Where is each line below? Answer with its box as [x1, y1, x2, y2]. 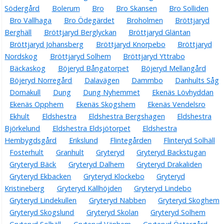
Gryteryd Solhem [150, 207, 205, 217]
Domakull [9, 87, 41, 97]
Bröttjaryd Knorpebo [95, 39, 165, 49]
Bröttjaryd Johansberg [9, 39, 84, 49]
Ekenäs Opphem [9, 99, 64, 109]
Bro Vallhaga [9, 15, 52, 25]
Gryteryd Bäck [9, 159, 56, 169]
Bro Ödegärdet [63, 15, 114, 25]
